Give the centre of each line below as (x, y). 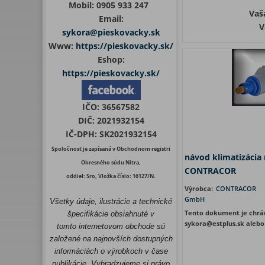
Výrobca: (200, 188)
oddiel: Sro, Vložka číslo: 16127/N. (111, 176)
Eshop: (111, 59)
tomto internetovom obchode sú (111, 226)
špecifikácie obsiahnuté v (111, 214)
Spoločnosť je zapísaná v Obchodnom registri (111, 149)
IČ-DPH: (81, 134)
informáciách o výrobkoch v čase (111, 251)
